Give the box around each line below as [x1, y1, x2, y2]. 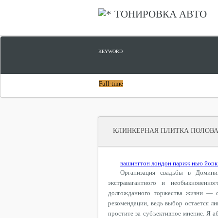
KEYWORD [98, 49, 123, 54]
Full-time [99, 80, 123, 87]
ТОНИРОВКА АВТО [114, 8, 207, 20]
